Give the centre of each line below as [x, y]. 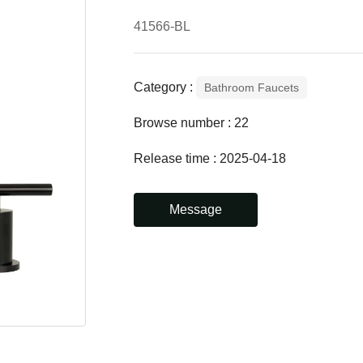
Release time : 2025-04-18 [210, 159]
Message [196, 210]
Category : [163, 88]
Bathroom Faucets [252, 88]
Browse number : [184, 123]
